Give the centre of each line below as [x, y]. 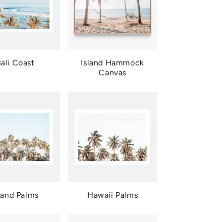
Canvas [112, 73]
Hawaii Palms [113, 195]
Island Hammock [112, 63]
